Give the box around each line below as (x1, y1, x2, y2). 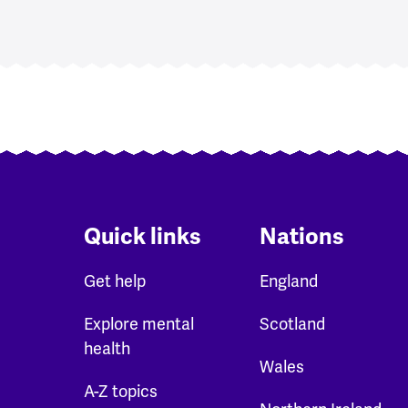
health (84, 338, 130, 359)
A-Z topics (84, 381, 158, 402)
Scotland (260, 313, 326, 334)
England (260, 270, 319, 291)
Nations (260, 222, 345, 250)
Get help (84, 270, 146, 291)
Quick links (84, 222, 201, 250)
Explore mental (84, 313, 194, 334)
